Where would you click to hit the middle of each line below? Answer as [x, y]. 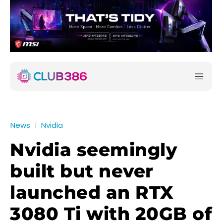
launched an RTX [92, 193]
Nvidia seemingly [93, 150]
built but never [82, 171]
